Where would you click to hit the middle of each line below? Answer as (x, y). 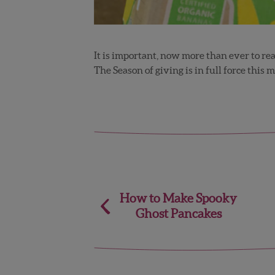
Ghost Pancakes (178, 214)
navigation (136, 225)
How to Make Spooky (179, 199)
